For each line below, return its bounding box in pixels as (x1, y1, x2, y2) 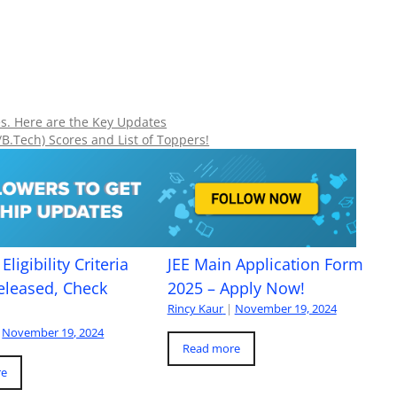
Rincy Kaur (167, 300, 223, 316)
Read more (182, 339, 240, 356)
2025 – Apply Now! (167, 276, 305, 299)
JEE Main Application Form (167, 253, 363, 275)
